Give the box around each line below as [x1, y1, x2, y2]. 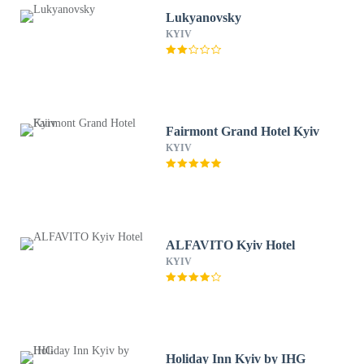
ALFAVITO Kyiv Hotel [166, 238, 296, 252]
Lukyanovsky [166, 11, 242, 24]
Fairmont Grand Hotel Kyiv [166, 124, 320, 138]
